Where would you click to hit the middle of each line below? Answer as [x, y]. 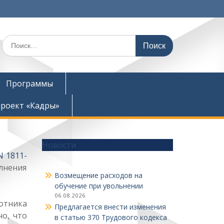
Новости [59, 145]
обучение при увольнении [98, 186]
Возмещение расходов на [98, 175]
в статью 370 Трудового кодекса [110, 217]
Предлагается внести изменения [110, 207]
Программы [29, 83]
